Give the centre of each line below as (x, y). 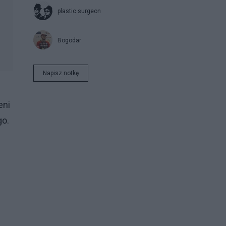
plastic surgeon (79, 11)
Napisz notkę (61, 73)
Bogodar (69, 40)
